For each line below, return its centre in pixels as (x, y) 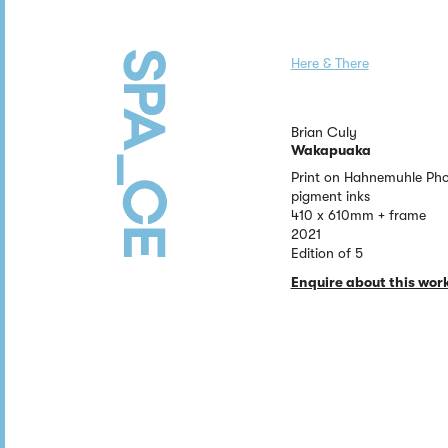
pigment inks (330, 196)
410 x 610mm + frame (358, 215)
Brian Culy (323, 132)
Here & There (329, 62)
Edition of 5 (326, 253)
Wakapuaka (330, 150)
